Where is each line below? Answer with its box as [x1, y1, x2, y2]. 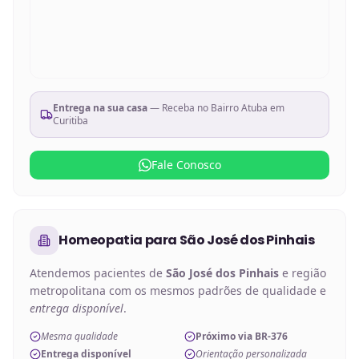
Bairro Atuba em [211, 100, 284, 115]
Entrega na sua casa [53, 100, 147, 115]
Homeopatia [58, 230, 143, 249]
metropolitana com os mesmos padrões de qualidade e [30, 282, 326, 298]
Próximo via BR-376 [196, 329, 288, 343]
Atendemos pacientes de [30, 264, 166, 280]
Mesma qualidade [41, 329, 118, 343]
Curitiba [53, 113, 88, 127]
